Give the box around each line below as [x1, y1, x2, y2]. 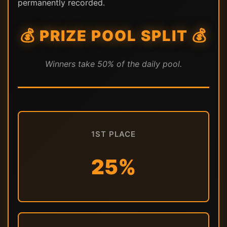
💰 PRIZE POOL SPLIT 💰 [20, 26, 207, 45]
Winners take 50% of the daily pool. [45, 58, 182, 69]
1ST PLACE [91, 129, 136, 139]
